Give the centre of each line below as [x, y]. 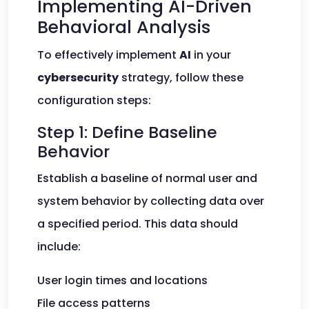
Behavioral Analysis [124, 27]
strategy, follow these [181, 78]
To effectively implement [108, 55]
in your [211, 55]
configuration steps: [94, 100]
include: [59, 247]
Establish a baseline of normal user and [147, 178]
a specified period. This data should [138, 224]
